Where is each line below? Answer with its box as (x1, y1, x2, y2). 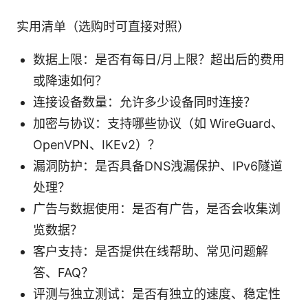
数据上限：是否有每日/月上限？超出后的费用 (33, 52, 285, 67)
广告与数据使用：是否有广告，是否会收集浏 (33, 201, 280, 216)
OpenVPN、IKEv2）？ (33, 137, 160, 152)
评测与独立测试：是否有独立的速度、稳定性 (33, 286, 280, 301)
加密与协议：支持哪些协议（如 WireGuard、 (33, 115, 283, 131)
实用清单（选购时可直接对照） (16, 19, 190, 34)
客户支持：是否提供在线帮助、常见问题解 (33, 243, 268, 258)
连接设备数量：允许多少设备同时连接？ (33, 94, 256, 109)
